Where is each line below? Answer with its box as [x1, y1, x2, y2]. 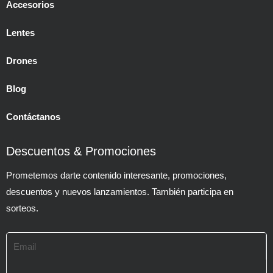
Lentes [6, 27, 35, 38]
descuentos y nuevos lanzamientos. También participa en [6, 186, 233, 197]
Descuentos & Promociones [6, 144, 156, 158]
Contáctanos [6, 112, 60, 122]
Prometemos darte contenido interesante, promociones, [6, 170, 227, 180]
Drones [6, 55, 37, 66]
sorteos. [6, 203, 38, 213]
